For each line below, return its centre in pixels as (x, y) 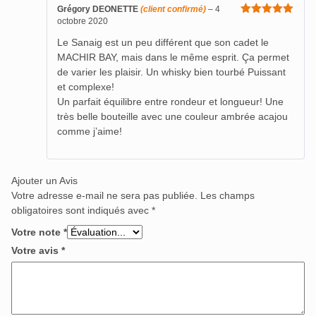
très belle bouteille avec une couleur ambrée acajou (172, 116)
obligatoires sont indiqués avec (81, 210)
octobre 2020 (83, 21)
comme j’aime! (90, 131)
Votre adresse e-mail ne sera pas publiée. (104, 195)
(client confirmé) (173, 9)
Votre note (37, 232)
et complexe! (86, 86)
